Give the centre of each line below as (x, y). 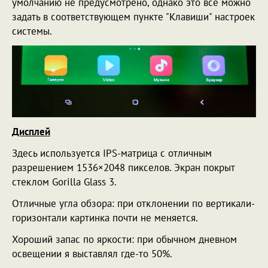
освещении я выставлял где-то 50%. (92, 253)
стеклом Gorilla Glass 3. (64, 182)
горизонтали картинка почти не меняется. (105, 217)
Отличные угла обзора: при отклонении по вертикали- (133, 203)
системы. (33, 31)
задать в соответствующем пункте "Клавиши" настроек (133, 16)
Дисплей (31, 131)
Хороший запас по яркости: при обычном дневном (124, 239)
